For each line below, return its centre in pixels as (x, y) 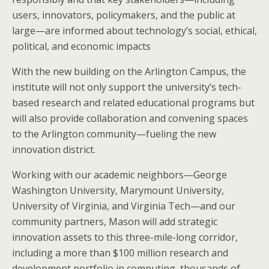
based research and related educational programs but (133, 103)
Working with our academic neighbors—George (119, 175)
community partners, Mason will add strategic (115, 222)
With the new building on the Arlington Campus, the (129, 72)
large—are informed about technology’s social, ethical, (134, 31)
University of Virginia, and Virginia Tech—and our (124, 206)
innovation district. (54, 150)
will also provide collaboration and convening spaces (130, 119)
